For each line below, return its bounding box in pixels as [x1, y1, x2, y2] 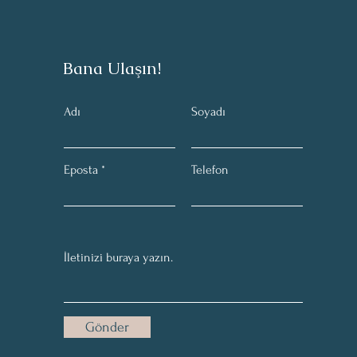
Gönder [85, 319, 129, 335]
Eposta [64, 162, 98, 177]
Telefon [191, 162, 229, 177]
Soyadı [191, 104, 226, 119]
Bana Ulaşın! [63, 57, 161, 79]
